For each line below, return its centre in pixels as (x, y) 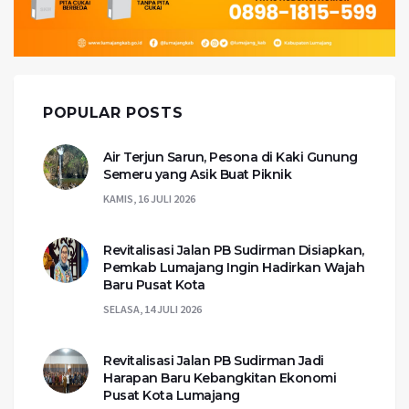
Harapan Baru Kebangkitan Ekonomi (220, 378)
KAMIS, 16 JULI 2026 (149, 199)
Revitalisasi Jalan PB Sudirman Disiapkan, (234, 251)
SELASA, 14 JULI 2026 (152, 309)
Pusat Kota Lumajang (172, 396)
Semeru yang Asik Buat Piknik (197, 175)
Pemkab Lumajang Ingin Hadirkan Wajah (234, 268)
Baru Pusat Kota (154, 285)
